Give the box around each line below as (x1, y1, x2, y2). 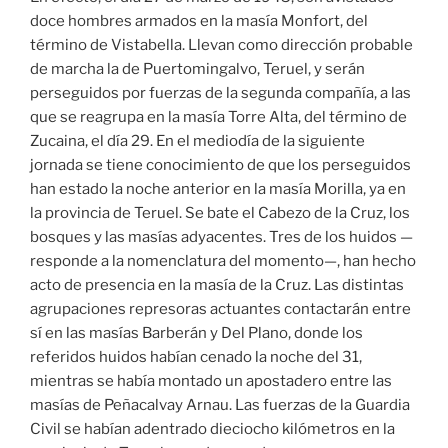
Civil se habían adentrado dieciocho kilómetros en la (30, 420, 395, 439)
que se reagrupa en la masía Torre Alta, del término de (30, 108, 407, 127)
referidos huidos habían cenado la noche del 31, (30, 348, 362, 367)
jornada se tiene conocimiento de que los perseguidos (30, 156, 411, 175)
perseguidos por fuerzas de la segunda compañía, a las (30, 84, 411, 103)
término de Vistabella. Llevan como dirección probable (30, 36, 413, 55)
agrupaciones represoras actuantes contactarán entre (30, 300, 411, 319)
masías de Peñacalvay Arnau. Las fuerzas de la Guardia (30, 396, 410, 415)
